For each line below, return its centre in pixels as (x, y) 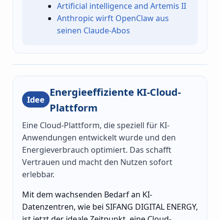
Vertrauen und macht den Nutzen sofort (97, 162)
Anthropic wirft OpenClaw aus (113, 18)
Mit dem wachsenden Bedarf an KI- (87, 194)
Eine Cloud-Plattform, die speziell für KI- (96, 125)
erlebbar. (38, 174)
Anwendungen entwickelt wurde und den (99, 137)
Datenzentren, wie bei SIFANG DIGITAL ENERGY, (110, 206)
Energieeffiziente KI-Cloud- (115, 92)
